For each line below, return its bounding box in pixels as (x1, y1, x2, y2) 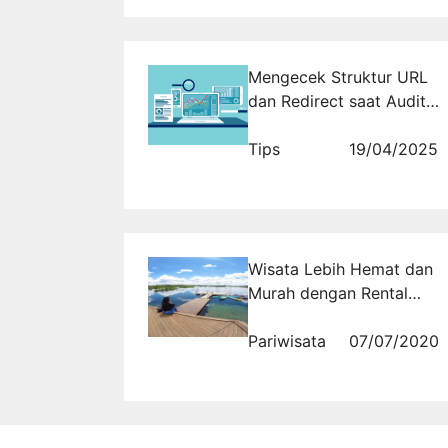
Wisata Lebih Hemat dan (248, 258, 433, 279)
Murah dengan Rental (248, 282, 408, 303)
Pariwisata (248, 330, 326, 351)
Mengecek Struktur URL (248, 66, 428, 87)
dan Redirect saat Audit (248, 90, 426, 111)
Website (248, 114, 308, 135)
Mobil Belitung (248, 306, 356, 327)
